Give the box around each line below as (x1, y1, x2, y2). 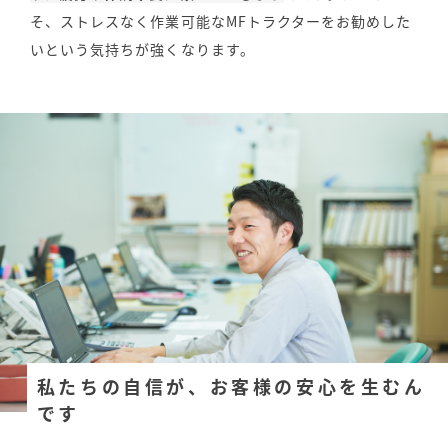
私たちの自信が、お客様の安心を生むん (36, 373, 426, 401)
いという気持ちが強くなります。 (30, 39, 255, 60)
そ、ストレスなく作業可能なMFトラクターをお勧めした (30, 11, 412, 32)
